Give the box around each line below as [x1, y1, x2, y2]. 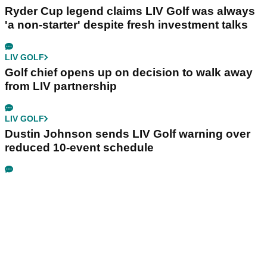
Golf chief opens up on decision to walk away [5, 66, 253, 79]
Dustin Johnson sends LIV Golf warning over [5, 127, 250, 140]
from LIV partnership [5, 79, 117, 92]
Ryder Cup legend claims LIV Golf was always [5, 4, 255, 17]
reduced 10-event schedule [5, 141, 154, 154]
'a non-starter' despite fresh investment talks [5, 18, 248, 31]
